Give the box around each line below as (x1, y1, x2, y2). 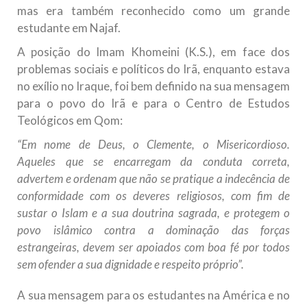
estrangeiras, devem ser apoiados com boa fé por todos (17, 240, 290, 255)
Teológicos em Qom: (17, 113, 123, 128)
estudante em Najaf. (17, 21, 121, 36)
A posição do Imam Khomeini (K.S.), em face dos (17, 45, 290, 60)
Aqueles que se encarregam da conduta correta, (17, 154, 290, 169)
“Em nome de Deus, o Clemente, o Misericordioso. (17, 137, 290, 152)
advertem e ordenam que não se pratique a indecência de (17, 171, 290, 186)
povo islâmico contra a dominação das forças (17, 223, 290, 238)
